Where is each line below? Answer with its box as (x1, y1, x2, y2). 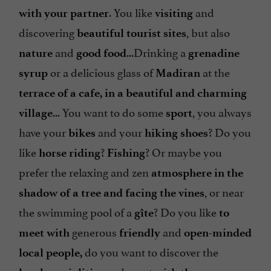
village (19, 106, 53, 120)
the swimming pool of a (19, 203, 134, 220)
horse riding (39, 146, 100, 160)
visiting (155, 6, 195, 21)
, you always (192, 103, 252, 120)
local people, (19, 246, 85, 260)
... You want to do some (53, 103, 166, 120)
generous (72, 223, 119, 240)
